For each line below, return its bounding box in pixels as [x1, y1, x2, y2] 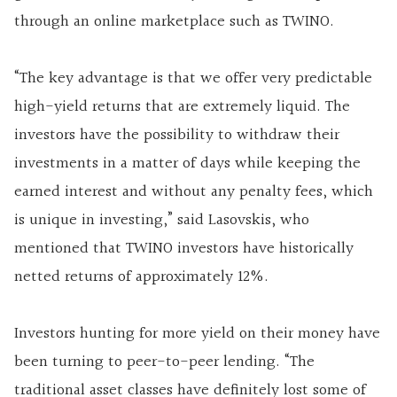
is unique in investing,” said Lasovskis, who [14, 206, 309, 233]
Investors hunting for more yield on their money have [14, 320, 380, 346]
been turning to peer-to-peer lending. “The [14, 348, 315, 375]
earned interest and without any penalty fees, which [14, 178, 373, 205]
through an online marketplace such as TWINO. [14, 8, 334, 35]
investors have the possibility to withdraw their [14, 121, 339, 148]
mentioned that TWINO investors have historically [14, 235, 354, 261]
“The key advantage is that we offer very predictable [14, 65, 372, 91]
